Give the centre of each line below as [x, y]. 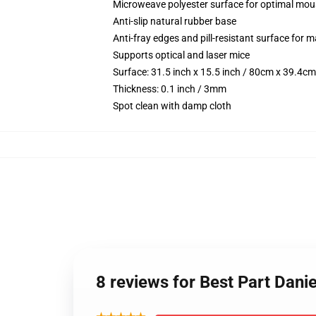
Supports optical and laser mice [181, 55]
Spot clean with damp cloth [172, 106]
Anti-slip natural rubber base [175, 21]
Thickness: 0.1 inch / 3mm [170, 89]
